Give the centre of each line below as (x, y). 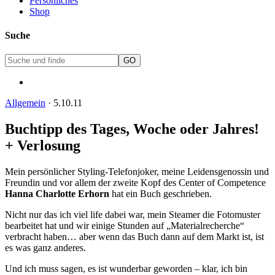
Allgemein (25, 103)
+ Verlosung (43, 145)
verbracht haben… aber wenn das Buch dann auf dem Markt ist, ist (134, 236)
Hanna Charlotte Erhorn (57, 193)
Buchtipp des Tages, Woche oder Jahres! (132, 129)
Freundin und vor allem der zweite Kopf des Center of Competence (135, 182)
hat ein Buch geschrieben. (161, 193)
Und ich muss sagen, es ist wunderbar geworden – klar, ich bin (126, 268)
